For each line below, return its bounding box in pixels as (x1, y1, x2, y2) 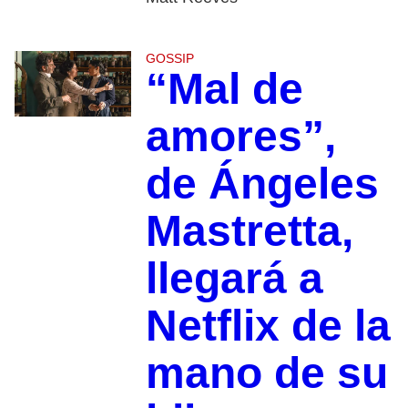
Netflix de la (145, 301, 391, 351)
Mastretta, (145, 207, 353, 256)
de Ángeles (145, 159, 379, 209)
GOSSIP (145, 51, 194, 66)
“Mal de (145, 65, 303, 114)
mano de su (145, 349, 388, 398)
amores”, (145, 112, 336, 161)
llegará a (145, 254, 323, 303)
